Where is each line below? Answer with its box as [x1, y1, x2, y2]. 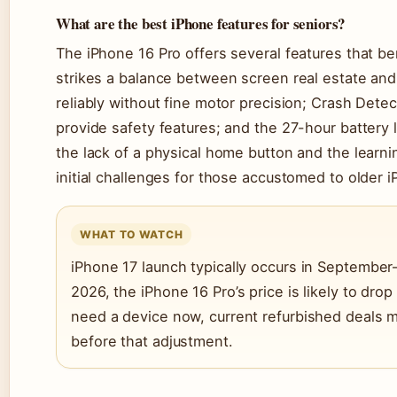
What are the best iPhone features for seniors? [56, 12, 346, 35]
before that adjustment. [71, 332, 233, 351]
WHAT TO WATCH [80, 228, 183, 242]
